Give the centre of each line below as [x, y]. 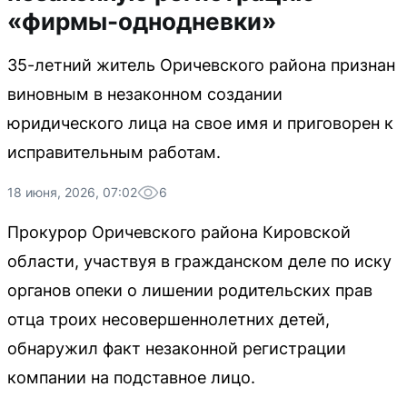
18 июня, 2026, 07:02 [72, 192]
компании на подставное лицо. [131, 377]
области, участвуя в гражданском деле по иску [199, 261]
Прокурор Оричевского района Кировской [179, 232]
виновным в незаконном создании [145, 94]
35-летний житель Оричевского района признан [201, 65]
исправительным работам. [114, 152]
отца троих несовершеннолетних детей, [169, 319]
